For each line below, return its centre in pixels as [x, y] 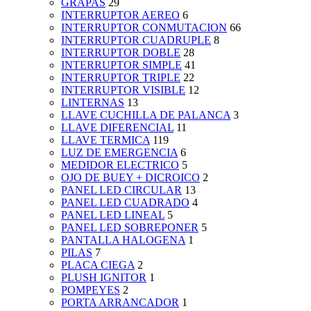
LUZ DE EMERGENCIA [119, 153]
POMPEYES [91, 290]
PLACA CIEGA [98, 265]
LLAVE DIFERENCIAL [117, 128]
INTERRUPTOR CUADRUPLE [136, 40]
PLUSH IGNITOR [104, 278]
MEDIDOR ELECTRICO [120, 165]
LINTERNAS [93, 103]
